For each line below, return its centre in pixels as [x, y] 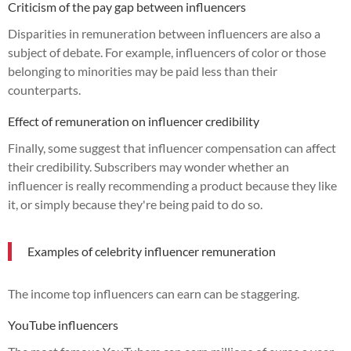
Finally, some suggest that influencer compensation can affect [172, 147]
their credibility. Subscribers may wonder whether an [148, 166]
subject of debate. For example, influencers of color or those [167, 52]
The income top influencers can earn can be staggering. [154, 293]
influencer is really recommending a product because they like [172, 185]
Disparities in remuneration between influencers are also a [164, 33]
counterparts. [44, 89]
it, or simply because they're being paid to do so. [135, 204]
